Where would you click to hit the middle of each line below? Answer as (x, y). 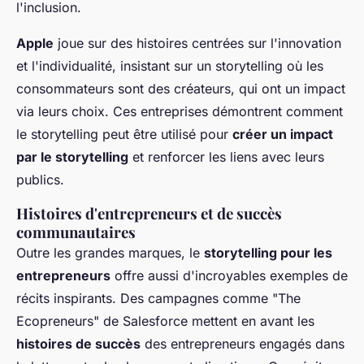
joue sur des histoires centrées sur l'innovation (197, 43)
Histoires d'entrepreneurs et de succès (149, 214)
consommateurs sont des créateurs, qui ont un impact (181, 89)
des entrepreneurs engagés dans (243, 344)
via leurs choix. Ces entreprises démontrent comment (180, 112)
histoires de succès (78, 344)
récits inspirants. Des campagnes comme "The (158, 299)
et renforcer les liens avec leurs (226, 157)
